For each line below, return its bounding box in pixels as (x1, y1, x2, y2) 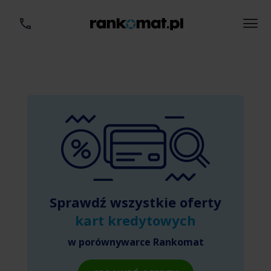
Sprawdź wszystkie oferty (50, 193, 221, 211)
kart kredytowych (75, 211, 196, 229)
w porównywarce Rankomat (67, 235, 204, 249)
